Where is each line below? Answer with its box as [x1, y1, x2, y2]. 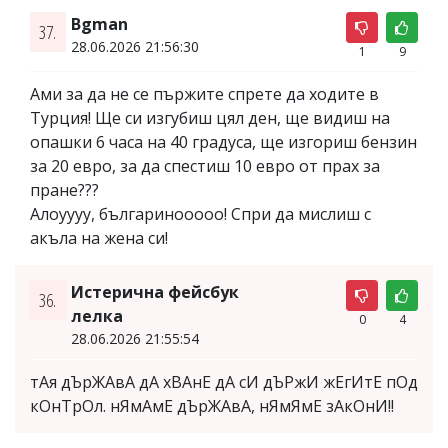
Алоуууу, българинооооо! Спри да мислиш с [30, 203, 371, 225]
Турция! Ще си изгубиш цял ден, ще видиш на [30, 107, 390, 129]
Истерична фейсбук [70, 281, 239, 303]
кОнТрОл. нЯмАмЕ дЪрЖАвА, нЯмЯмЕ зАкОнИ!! [30, 395, 394, 417]
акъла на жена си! [30, 227, 168, 249]
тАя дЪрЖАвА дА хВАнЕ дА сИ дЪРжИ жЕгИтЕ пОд [30, 371, 418, 393]
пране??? [30, 179, 99, 201]
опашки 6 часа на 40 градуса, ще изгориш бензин [30, 131, 417, 153]
